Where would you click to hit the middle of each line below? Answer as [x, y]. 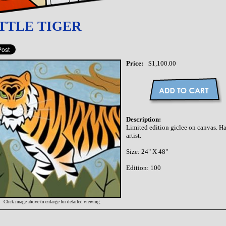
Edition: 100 [144, 168]
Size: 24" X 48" [147, 152]
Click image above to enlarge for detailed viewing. [52, 202]
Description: [144, 119]
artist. [134, 135]
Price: [135, 63]
